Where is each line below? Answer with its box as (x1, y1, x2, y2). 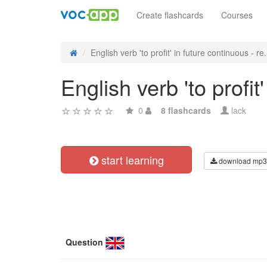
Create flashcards (136, 9, 203, 21)
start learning (98, 152, 164, 167)
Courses (221, 9, 253, 21)
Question (66, 236, 103, 248)
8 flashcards (161, 104, 211, 116)
